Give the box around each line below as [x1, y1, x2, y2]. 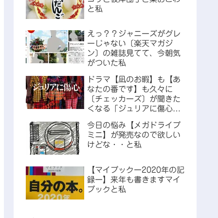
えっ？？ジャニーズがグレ [87, 30, 181, 38]
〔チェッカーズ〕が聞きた [87, 95, 181, 103]
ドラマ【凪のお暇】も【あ [87, 75, 181, 84]
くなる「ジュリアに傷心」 [87, 105, 181, 113]
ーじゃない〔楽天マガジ [87, 39, 173, 48]
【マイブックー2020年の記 [87, 165, 184, 174]
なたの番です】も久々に [87, 85, 173, 93]
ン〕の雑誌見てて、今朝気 [87, 49, 181, 57]
